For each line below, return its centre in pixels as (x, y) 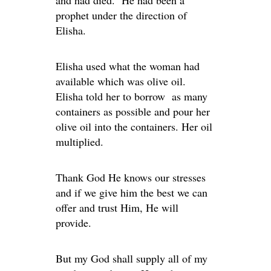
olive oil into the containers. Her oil (134, 126)
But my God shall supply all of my (132, 258)
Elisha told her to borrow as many (132, 96)
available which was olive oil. (121, 81)
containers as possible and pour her (133, 111)
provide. (73, 223)
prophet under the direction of (121, 15)
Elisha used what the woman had (128, 66)
